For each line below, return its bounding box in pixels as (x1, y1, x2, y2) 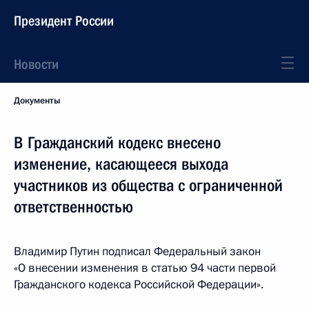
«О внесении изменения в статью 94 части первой (14, 260, 276, 276)
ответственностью (14, 197, 133, 217)
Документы (14, 94, 60, 107)
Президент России (14, 12, 114, 29)
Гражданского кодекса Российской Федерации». (14, 277, 263, 292)
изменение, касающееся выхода (14, 154, 228, 174)
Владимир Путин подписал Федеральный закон (14, 243, 261, 259)
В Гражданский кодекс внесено (14, 133, 221, 152)
